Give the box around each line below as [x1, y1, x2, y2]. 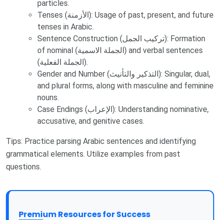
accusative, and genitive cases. [37, 116, 144, 126]
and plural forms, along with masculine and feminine [37, 81, 214, 90]
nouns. [37, 92, 59, 102]
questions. [6, 162, 41, 171]
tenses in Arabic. [37, 22, 94, 31]
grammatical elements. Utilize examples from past [6, 149, 180, 159]
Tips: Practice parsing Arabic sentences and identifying [6, 136, 196, 146]
